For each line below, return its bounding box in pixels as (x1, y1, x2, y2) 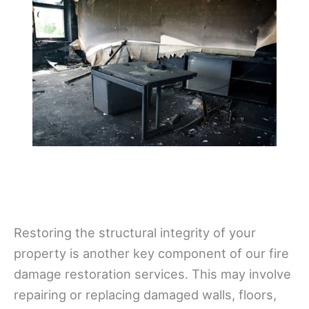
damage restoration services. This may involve (14, 266, 291, 281)
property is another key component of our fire (14, 245, 289, 261)
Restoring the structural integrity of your (14, 224, 256, 240)
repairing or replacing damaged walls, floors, (14, 286, 277, 302)
